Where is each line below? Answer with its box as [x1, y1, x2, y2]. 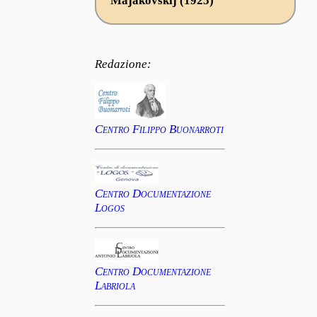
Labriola [94, 279, 135, 293]
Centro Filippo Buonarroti [94, 122, 224, 137]
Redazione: [94, 57, 151, 71]
